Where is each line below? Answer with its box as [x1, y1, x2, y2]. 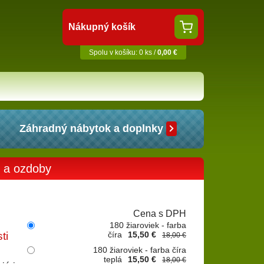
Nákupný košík [68, 22, 136, 32]
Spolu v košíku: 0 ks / [89, 48, 157, 57]
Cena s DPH [133, 208, 186, 219]
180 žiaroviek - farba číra [93, 245, 186, 255]
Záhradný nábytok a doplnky [19, 123, 163, 134]
